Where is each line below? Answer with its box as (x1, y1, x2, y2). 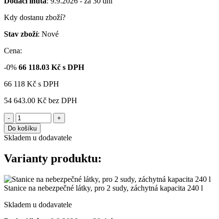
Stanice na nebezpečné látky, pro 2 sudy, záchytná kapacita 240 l (4, 184, 203, 193)
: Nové (38, 30, 59, 39)
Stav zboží (4, 30, 38, 39)
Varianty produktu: (4, 152, 102, 165)
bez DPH (48, 96, 77, 105)
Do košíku (8, 125, 37, 132)
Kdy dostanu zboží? (4, 13, 66, 22)
